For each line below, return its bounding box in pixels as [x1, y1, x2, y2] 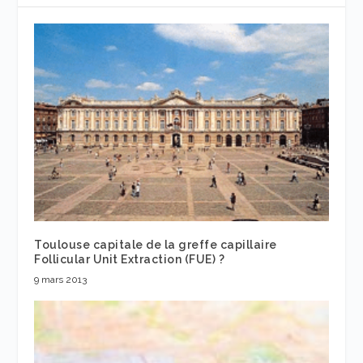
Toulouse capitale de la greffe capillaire [34, 238, 277, 252]
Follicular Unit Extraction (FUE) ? [34, 253, 225, 267]
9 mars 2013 [34, 274, 88, 286]
